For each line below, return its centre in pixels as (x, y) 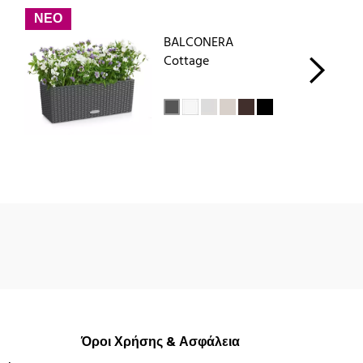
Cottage (186, 62)
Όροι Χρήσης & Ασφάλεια (160, 343)
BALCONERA (198, 43)
